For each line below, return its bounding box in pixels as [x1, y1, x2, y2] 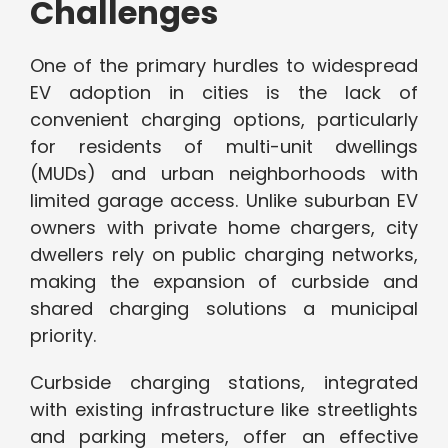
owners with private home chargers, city [30, 215, 418, 241]
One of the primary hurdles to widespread [30, 53, 418, 79]
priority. [30, 323, 96, 349]
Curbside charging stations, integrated [30, 370, 418, 396]
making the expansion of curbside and [30, 269, 418, 295]
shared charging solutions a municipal [30, 296, 418, 322]
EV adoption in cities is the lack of [30, 80, 418, 106]
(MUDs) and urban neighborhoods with [30, 161, 418, 187]
